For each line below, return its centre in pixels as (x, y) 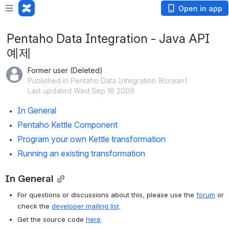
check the (35, 206)
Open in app (200, 8)
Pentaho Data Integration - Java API (108, 39)
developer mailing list (85, 206)
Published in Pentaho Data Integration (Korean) (108, 81)
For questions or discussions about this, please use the (107, 195)
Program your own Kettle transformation (91, 139)
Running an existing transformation (81, 153)
